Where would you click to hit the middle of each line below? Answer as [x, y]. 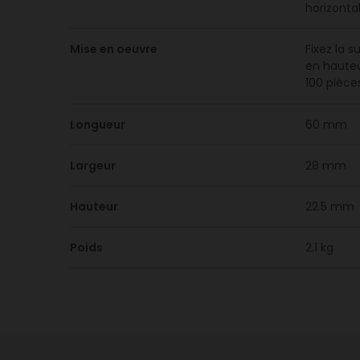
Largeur [93, 166]
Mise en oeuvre [114, 49]
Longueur [98, 125]
